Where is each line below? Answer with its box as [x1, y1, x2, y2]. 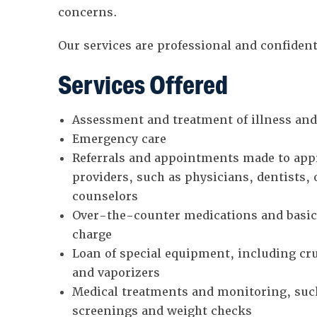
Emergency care [71, 132, 166, 147]
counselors [71, 189, 138, 204]
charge [71, 227, 112, 243]
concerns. [57, 5, 117, 21]
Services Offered [57, 69, 228, 101]
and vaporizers [71, 265, 160, 281]
